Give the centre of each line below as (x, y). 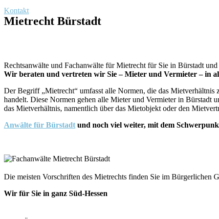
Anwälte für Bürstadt (40, 125)
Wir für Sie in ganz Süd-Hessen (56, 193)
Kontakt (16, 11)
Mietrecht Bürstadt (53, 21)
